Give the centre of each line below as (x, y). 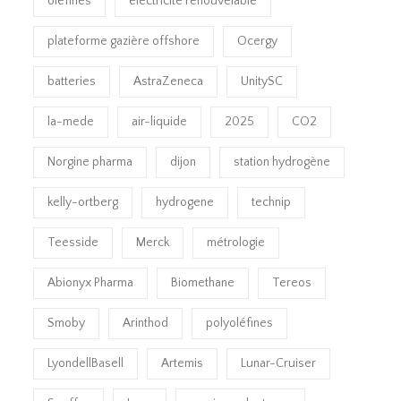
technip (272, 203)
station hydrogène (282, 162)
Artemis (183, 364)
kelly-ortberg (83, 203)
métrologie (236, 243)
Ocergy (258, 42)
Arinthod (146, 324)
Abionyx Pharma (91, 283)
